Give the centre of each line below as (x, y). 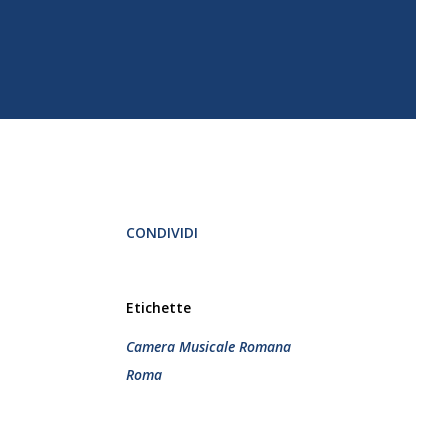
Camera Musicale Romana (208, 346)
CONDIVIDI (162, 232)
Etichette (158, 307)
